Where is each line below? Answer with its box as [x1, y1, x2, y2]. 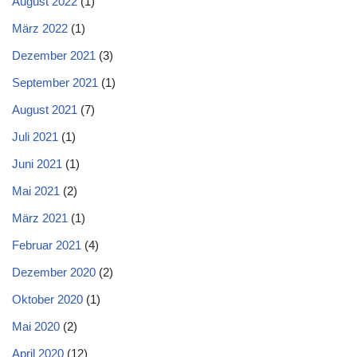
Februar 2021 [12, 237, 81, 252]
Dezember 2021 [12, 48, 96, 62]
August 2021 [12, 102, 77, 116]
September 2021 [12, 75, 98, 89]
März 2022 [12, 21, 68, 35]
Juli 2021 [12, 129, 58, 143]
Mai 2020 [12, 319, 60, 333]
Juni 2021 [12, 156, 62, 171]
